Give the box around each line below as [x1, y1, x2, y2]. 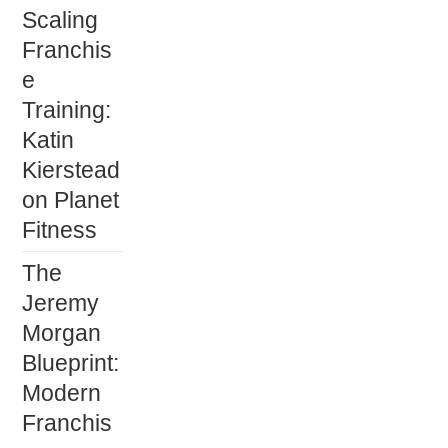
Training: [22, 96, 112, 123]
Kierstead [22, 156, 121, 183]
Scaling [22, 6, 99, 33]
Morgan [22, 319, 102, 346]
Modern [22, 379, 102, 406]
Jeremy [22, 289, 100, 316]
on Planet [22, 186, 120, 213]
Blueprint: [22, 349, 120, 376]
